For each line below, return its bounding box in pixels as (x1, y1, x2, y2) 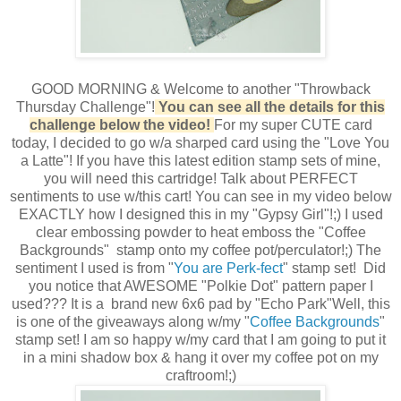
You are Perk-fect (174, 260, 283, 276)
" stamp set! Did (283, 260, 386, 276)
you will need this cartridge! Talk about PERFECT (43, 170, 358, 186)
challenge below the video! (29, 116, 214, 132)
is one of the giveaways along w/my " (16, 313, 250, 329)
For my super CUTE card (213, 116, 372, 132)
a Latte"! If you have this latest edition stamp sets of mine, (21, 152, 380, 168)
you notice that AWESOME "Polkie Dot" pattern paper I (28, 277, 373, 294)
